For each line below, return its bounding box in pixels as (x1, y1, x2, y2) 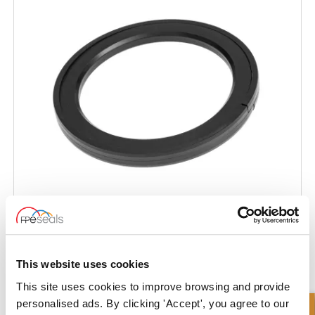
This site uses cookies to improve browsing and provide (16, 280, 290, 292)
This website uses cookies (16, 258, 150, 271)
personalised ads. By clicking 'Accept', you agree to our (16, 297, 289, 309)
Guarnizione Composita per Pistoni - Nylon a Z (25, 220, 211, 232)
